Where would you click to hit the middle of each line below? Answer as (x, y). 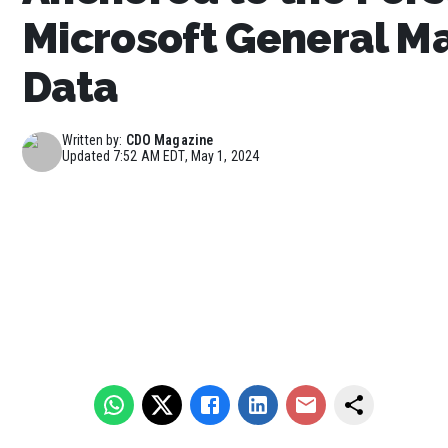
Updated (88, 155)
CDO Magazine (169, 139)
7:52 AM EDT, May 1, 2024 (186, 155)
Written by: (92, 139)
